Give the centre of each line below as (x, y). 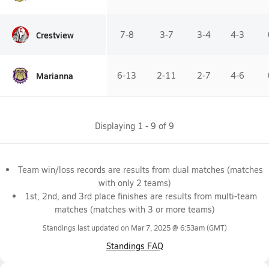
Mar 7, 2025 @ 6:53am (168, 228)
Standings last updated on (86, 228)
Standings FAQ (134, 246)
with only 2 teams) (134, 183)
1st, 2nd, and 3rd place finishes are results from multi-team (141, 196)
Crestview (55, 35)
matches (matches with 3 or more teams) (134, 209)
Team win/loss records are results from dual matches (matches (141, 170)
